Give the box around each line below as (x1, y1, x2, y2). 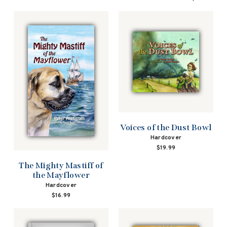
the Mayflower (32, 170, 90, 180)
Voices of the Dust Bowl (120, 123, 212, 132)
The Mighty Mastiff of (19, 160, 103, 170)
